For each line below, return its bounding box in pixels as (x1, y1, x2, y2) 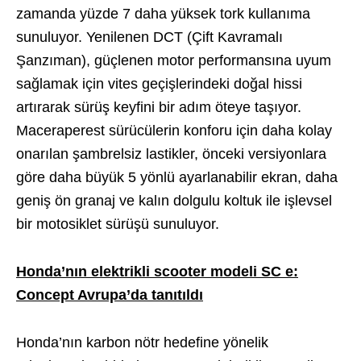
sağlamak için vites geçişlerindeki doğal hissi (16, 75, 302, 92)
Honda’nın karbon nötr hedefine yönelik (16, 334, 268, 351)
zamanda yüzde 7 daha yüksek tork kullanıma (16, 5, 310, 22)
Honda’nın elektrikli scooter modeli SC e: (16, 263, 298, 280)
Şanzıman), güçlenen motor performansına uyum (16, 52, 331, 68)
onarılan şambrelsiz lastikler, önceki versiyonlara (16, 145, 326, 162)
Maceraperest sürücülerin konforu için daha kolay (16, 122, 332, 139)
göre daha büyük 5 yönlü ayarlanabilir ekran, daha (16, 168, 338, 185)
